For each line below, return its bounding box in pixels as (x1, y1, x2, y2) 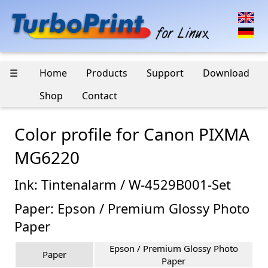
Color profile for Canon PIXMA (14, 123, 249, 146)
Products (86, 66, 127, 80)
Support (147, 66, 184, 80)
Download (203, 66, 249, 80)
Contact (82, 89, 117, 103)
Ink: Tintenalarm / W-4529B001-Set (14, 175, 231, 194)
